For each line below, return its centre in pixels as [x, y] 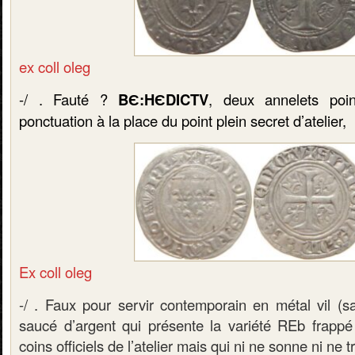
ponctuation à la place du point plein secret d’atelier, [183, 120]
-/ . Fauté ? [69, 99]
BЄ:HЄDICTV [164, 99]
